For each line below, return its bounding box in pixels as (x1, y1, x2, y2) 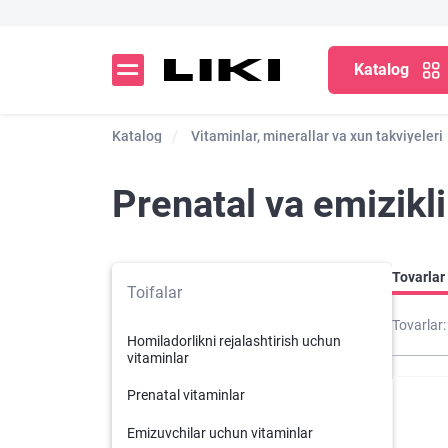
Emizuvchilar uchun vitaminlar (127, 425, 313, 441)
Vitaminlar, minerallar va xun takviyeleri (191, 128, 443, 144)
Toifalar (127, 283, 182, 302)
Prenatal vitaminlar (127, 387, 245, 403)
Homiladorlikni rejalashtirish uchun (127, 333, 341, 349)
